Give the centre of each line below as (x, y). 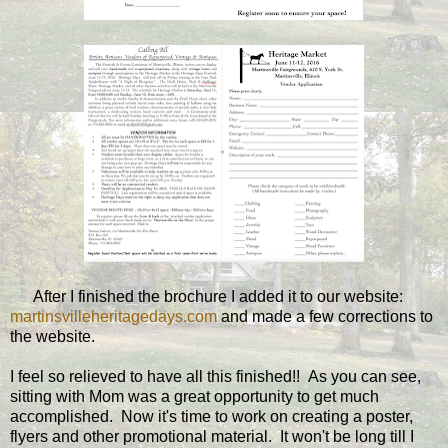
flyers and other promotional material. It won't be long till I (212, 436)
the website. (52, 336)
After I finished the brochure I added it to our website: (206, 296)
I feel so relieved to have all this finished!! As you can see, (215, 376)
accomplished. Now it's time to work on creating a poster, (211, 416)
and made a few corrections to (325, 316)
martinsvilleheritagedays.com (113, 316)
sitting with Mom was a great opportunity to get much (194, 396)
